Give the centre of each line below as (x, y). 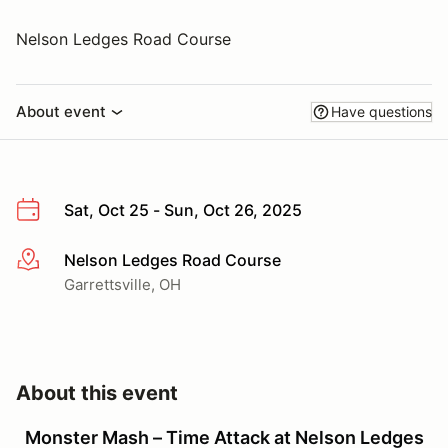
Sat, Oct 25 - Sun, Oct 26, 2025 (183, 210)
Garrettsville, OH (122, 284)
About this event (97, 392)
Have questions (381, 111)
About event (61, 111)
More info (51, 260)
